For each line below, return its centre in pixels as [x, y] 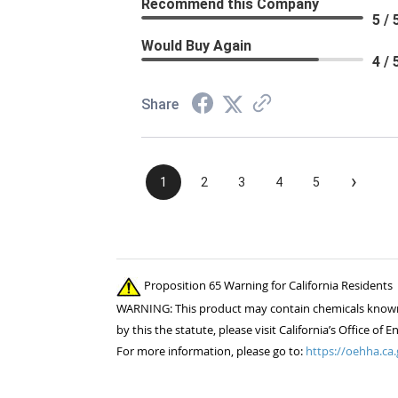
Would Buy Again [196, 46]
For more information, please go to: [211, 350]
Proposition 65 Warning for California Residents [267, 286]
